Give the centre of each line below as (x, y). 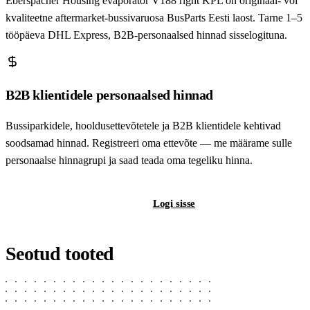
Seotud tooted (60, 253)
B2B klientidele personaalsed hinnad (109, 94)
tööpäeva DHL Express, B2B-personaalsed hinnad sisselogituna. (146, 35)
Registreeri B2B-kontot (71, 203)
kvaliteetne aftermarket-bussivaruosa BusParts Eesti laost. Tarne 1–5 (154, 17)
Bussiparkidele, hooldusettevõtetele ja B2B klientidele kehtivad (143, 125)
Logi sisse (174, 203)
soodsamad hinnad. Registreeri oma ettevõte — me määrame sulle (149, 143)
